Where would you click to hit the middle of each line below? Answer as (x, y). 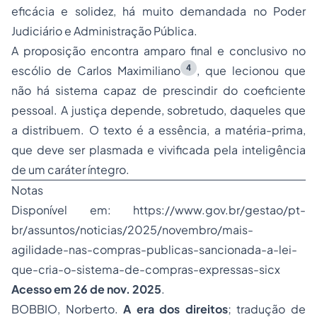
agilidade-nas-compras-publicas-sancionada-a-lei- (154, 250)
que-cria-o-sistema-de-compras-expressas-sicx (146, 270)
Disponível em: (72, 210)
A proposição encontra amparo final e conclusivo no (158, 51)
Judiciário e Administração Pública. (104, 31)
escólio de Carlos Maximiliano (96, 71)
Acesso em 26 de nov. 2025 (86, 289)
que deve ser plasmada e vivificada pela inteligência (158, 150)
